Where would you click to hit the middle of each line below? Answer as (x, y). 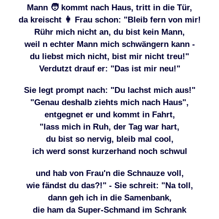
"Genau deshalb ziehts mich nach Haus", (109, 102)
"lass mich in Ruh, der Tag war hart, (109, 127)
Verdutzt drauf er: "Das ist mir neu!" (109, 69)
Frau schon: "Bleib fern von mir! (136, 20)
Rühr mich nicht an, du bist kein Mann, (109, 32)
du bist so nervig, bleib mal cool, (109, 139)
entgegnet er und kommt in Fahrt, (109, 115)
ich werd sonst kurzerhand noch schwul (109, 151)
